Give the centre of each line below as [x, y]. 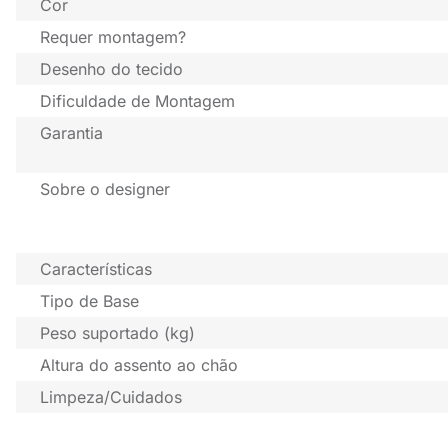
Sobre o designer [105, 189]
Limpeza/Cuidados [111, 397]
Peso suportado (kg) [117, 333]
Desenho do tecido [111, 69]
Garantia [71, 133]
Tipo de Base [89, 301]
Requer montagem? [113, 37]
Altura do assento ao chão [139, 365]
